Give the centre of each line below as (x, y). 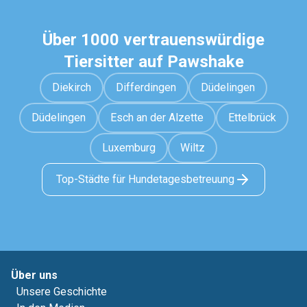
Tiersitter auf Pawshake (153, 62)
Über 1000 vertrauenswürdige (153, 40)
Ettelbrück (252, 118)
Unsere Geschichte (62, 292)
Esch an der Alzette (157, 118)
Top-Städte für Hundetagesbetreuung (145, 179)
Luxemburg (129, 148)
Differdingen (146, 87)
